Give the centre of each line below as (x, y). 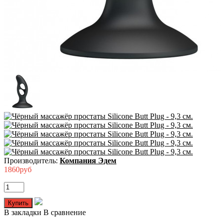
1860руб (18, 170)
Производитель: (32, 161)
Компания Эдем (88, 161)
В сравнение (65, 213)
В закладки (23, 213)
